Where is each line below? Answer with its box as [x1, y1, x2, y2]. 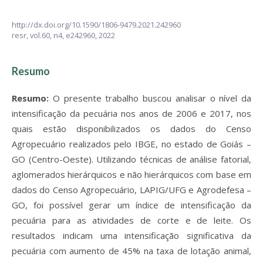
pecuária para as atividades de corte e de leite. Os [12, 214, 251, 226]
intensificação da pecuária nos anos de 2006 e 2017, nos [12, 107, 251, 119]
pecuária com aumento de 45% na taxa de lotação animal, [12, 245, 251, 257]
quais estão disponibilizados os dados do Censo [12, 123, 251, 134]
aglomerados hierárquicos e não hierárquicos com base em [12, 168, 251, 180]
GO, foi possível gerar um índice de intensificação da [12, 199, 251, 211]
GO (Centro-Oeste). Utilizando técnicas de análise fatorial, [12, 153, 251, 165]
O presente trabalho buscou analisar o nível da [49, 92, 251, 104]
